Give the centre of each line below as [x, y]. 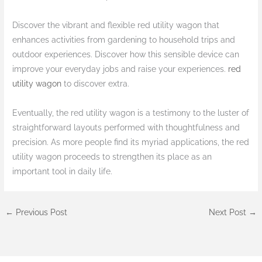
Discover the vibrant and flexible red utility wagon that [116, 25]
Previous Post [41, 213]
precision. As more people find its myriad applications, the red [131, 142]
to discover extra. [96, 84]
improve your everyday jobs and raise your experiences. [120, 69]
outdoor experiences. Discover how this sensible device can [126, 55]
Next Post [228, 213]
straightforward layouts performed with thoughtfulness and [126, 128]
